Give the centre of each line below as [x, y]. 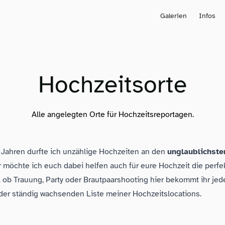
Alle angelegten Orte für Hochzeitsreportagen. [113, 115]
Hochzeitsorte [113, 84]
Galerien [174, 16]
